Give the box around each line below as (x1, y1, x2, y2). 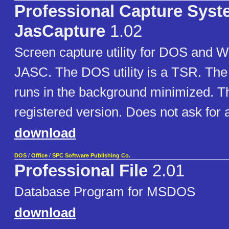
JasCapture (14, 22, 105, 41)
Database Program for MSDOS (14, 184, 195, 200)
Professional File (14, 162, 148, 180)
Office (31, 152, 48, 159)
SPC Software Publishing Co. (52, 152, 130, 159)
